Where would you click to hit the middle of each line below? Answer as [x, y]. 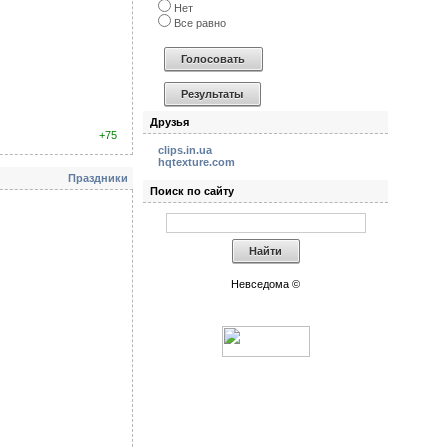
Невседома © [265, 284]
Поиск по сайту [192, 191]
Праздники [98, 177]
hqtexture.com [196, 162]
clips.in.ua [185, 150]
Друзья [169, 122]
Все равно [198, 23]
